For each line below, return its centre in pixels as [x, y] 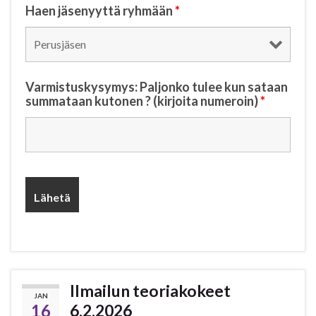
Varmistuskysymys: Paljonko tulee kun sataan [157, 87]
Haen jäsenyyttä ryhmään [100, 11]
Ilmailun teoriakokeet [150, 291]
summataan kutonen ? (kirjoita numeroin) [143, 101]
